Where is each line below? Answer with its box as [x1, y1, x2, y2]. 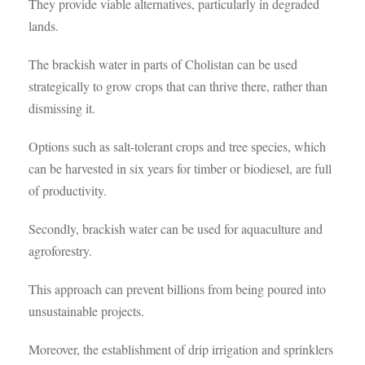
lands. [29, 17, 59, 34]
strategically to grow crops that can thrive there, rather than [29, 77, 328, 95]
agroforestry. [29, 242, 92, 259]
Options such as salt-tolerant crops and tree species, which [29, 138, 326, 155]
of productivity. [29, 182, 107, 199]
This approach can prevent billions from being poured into [29, 280, 326, 297]
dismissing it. [29, 99, 95, 117]
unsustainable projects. [29, 302, 144, 319]
